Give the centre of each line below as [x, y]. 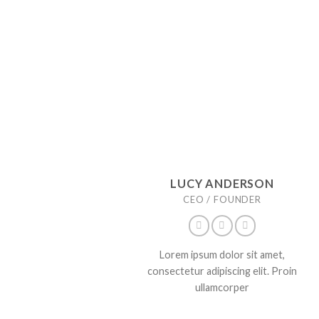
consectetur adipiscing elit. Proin [222, 271]
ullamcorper [222, 287]
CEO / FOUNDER [222, 200]
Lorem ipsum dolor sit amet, [222, 254]
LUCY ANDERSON [222, 184]
